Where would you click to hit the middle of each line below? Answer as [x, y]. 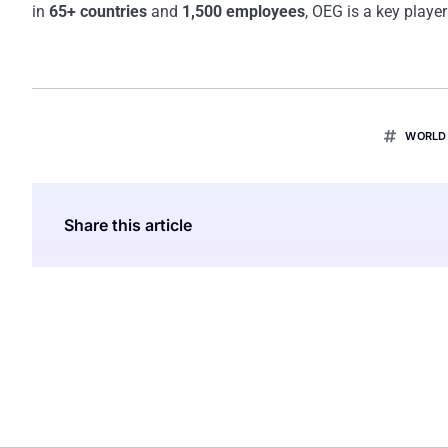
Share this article [128, 225]
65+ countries [98, 12]
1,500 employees [243, 12]
